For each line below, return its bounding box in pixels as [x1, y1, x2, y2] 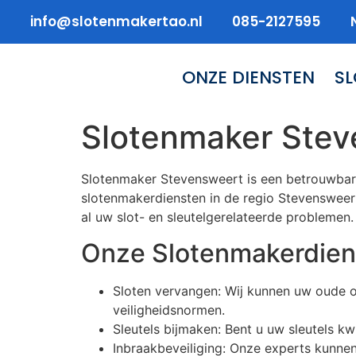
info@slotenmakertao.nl [29, 12, 203, 32]
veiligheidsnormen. [113, 301, 225, 318]
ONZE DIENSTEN [182, 65, 315, 91]
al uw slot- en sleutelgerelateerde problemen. [81, 209, 354, 226]
